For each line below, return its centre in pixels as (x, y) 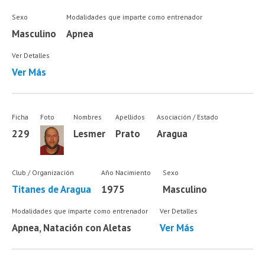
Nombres (88, 117)
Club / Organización (43, 173)
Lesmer (90, 133)
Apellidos (130, 117)
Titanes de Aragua (52, 190)
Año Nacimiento (126, 173)
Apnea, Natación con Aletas (72, 227)
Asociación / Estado (188, 117)
